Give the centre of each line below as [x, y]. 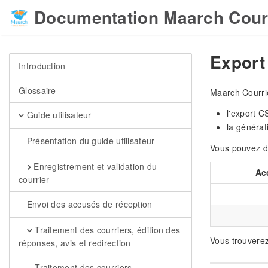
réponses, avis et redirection [75, 243]
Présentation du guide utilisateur [89, 141]
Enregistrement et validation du [94, 166]
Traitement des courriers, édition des [106, 230]
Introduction [42, 66]
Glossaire [37, 90]
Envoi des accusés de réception [88, 204]
